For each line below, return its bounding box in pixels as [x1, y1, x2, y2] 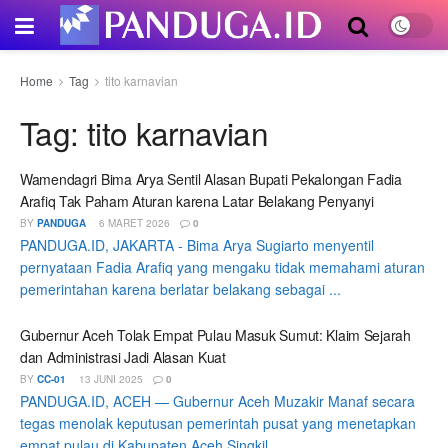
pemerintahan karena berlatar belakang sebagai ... [20, 278, 341, 299]
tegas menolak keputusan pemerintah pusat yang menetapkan [20, 413, 416, 434]
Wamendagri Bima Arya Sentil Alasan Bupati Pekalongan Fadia [20, 168, 402, 189]
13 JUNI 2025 [76, 372, 143, 387]
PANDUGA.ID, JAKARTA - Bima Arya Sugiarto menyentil [20, 234, 374, 255]
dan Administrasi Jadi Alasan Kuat [20, 347, 226, 368]
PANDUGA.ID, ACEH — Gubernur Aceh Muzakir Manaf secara [20, 391, 415, 412]
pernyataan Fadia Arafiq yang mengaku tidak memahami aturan [20, 256, 425, 277]
